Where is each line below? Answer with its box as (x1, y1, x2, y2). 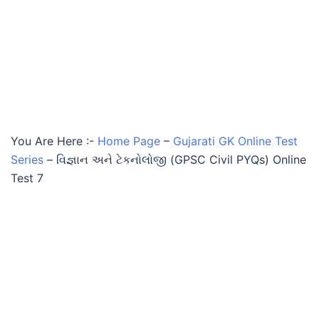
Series (11, 152, 43, 167)
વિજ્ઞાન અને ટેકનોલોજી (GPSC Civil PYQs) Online (56, 152, 306, 167)
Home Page (98, 134, 160, 148)
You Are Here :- (11, 134, 94, 148)
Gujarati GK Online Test (173, 134, 298, 148)
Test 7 (11, 171, 43, 185)
